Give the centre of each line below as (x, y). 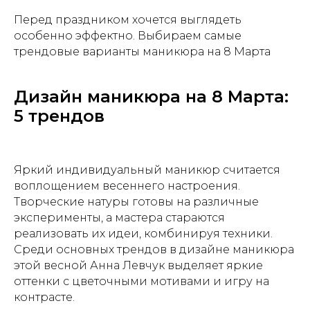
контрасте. (44, 297)
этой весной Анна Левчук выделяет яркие (138, 265)
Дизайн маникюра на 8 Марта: (151, 96)
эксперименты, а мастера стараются (119, 217)
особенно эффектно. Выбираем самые (128, 35)
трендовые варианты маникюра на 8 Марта (142, 51)
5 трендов (59, 116)
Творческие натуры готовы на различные (136, 201)
